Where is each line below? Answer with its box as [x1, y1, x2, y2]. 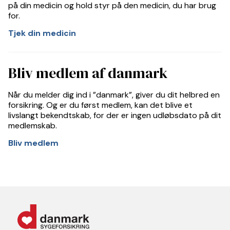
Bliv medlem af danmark [8, 63, 168, 83]
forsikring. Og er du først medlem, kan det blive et [8, 100, 193, 110]
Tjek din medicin [8, 28, 76, 39]
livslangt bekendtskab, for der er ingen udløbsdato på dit [8, 110, 221, 121]
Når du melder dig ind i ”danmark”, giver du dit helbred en [8, 89, 220, 100]
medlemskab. [8, 120, 57, 131]
